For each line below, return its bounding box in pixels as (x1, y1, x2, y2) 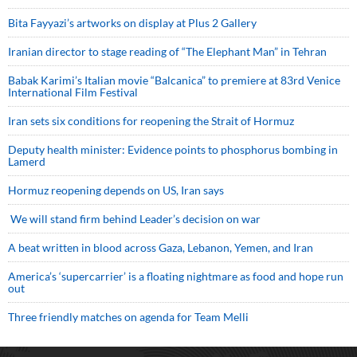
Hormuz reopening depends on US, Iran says (8, 183, 224, 198)
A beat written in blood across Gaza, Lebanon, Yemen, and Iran (8, 241, 313, 255)
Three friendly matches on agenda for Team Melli (8, 310, 249, 324)
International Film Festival (8, 85, 138, 100)
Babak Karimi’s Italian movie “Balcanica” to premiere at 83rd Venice (8, 73, 340, 88)
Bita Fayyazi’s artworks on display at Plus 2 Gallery (8, 16, 257, 30)
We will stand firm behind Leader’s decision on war (8, 212, 261, 226)
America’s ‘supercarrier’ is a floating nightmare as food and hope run (8, 269, 343, 284)
